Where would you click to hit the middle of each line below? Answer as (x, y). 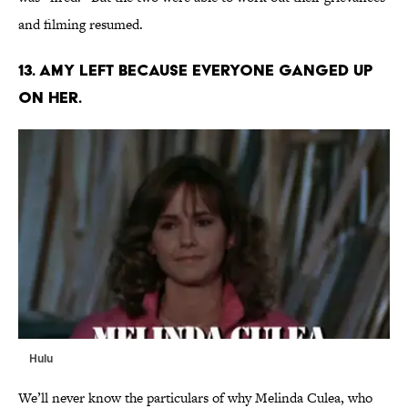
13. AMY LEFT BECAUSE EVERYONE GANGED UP (196, 70)
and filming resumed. (81, 25)
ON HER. (50, 97)
